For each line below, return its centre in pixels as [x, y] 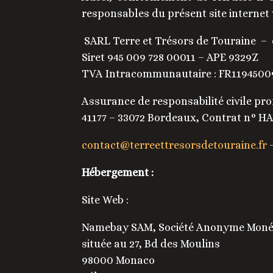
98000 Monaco [119, 261]
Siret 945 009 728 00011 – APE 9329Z [170, 58]
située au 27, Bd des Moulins [151, 244]
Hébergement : [119, 173]
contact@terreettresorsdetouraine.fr [175, 145]
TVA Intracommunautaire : [149, 74]
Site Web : [105, 200]
